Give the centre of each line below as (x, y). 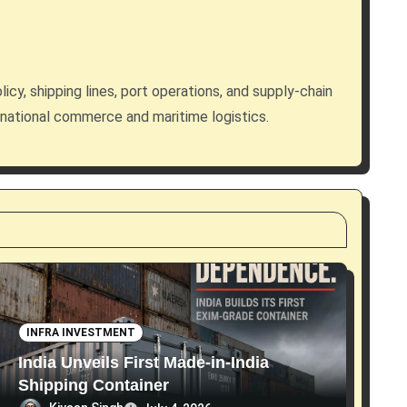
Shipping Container (94, 386)
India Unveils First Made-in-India (144, 363)
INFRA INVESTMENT (81, 333)
